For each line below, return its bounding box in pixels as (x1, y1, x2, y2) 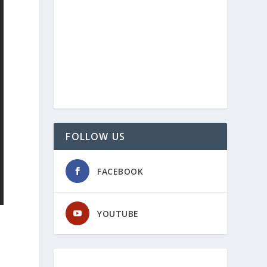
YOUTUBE (97, 207, 139, 219)
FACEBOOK (97, 165, 144, 177)
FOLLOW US (66, 129, 126, 143)
